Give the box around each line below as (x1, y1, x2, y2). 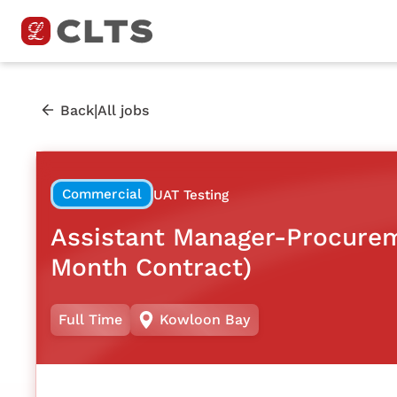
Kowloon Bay (160, 311, 251, 329)
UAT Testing (152, 186, 229, 203)
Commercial (61, 185, 143, 202)
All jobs (97, 101, 149, 119)
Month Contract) (51, 252, 252, 282)
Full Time (58, 311, 122, 329)
